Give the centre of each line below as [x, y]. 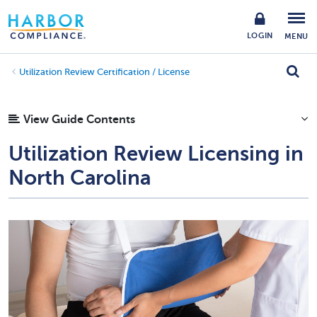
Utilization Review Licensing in [156, 154]
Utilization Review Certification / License [104, 72]
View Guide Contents [79, 120]
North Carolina [80, 178]
